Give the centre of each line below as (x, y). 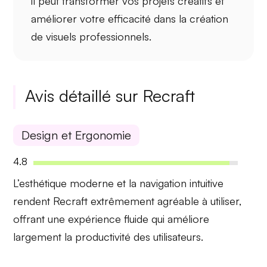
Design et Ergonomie (77, 135)
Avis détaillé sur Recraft (110, 96)
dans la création (190, 18)
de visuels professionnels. (91, 36)
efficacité (130, 18)
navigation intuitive (182, 183)
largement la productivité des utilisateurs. (108, 237)
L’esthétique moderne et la (77, 183)
